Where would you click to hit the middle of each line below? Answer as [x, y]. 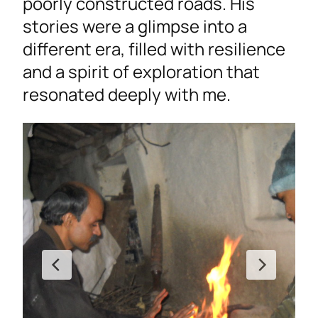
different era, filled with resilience [154, 49]
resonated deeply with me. [127, 94]
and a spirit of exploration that [141, 72]
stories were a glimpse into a [135, 26]
